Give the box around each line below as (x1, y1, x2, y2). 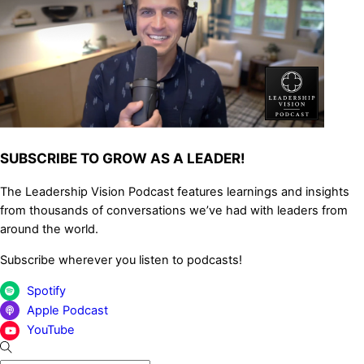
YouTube (27, 323, 76, 337)
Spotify (27, 283, 67, 298)
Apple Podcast (27, 302, 109, 318)
